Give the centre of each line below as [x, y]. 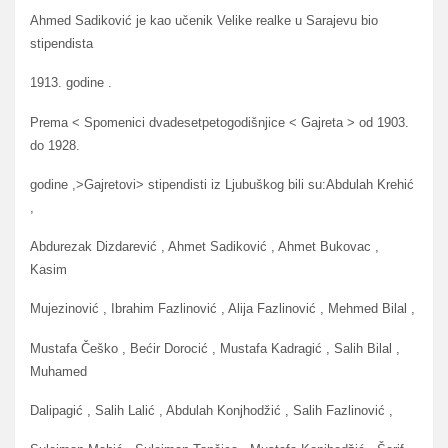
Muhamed [58, 371]
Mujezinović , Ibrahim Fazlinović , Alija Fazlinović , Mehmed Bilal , [222, 309]
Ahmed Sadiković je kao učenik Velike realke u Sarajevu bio [204, 21]
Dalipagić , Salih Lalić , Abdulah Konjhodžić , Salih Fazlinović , [211, 410]
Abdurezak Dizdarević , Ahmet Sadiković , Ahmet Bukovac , [204, 247]
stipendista [61, 44]
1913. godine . [71, 83]
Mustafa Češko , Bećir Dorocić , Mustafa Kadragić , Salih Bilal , [215, 348]
